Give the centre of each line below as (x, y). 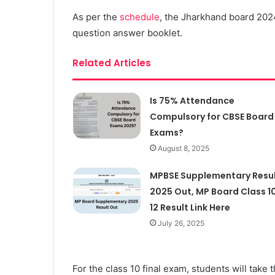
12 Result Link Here (190, 207)
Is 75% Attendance (192, 100)
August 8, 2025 (183, 148)
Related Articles (112, 63)
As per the (96, 17)
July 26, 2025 (181, 223)
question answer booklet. (129, 33)
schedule (140, 17)
